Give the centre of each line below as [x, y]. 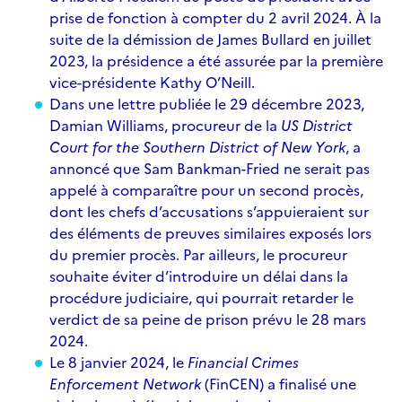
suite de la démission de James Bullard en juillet [210, 39]
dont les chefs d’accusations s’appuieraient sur [209, 211]
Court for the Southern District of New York [197, 146]
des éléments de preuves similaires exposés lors [210, 232]
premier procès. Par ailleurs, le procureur [210, 254]
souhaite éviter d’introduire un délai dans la [199, 275]
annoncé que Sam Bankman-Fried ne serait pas [210, 168]
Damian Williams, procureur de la [165, 125]
